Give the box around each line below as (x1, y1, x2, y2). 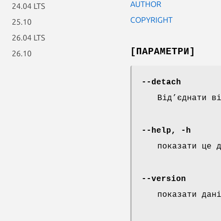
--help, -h (142, 126, 191, 135)
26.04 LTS (12, 33, 45, 42)
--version (142, 174, 186, 184)
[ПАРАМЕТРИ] (130, 46, 195, 57)
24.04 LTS (12, 1, 45, 10)
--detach (142, 77, 181, 87)
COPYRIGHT (130, 15, 173, 24)
